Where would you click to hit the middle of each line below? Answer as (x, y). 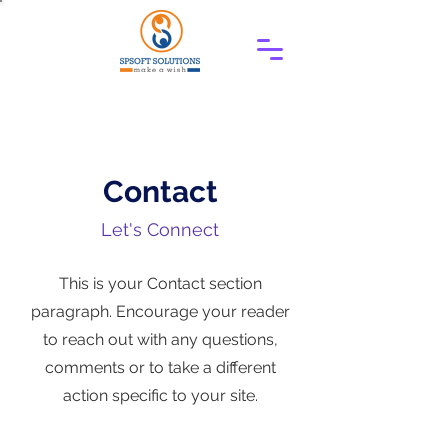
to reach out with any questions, (160, 339)
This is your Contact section (160, 283)
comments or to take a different (160, 367)
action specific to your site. (160, 395)
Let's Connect (160, 229)
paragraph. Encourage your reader (160, 311)
